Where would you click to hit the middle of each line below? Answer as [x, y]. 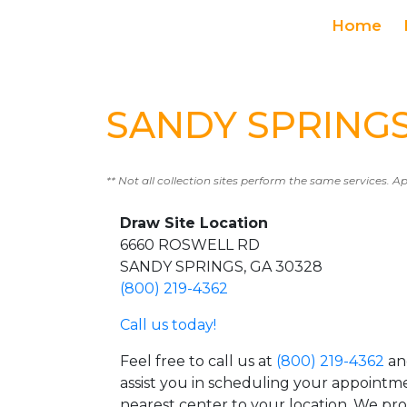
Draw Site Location [194, 223]
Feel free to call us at [198, 361]
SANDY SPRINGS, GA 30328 [221, 267]
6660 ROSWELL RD [190, 245]
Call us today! [168, 325]
